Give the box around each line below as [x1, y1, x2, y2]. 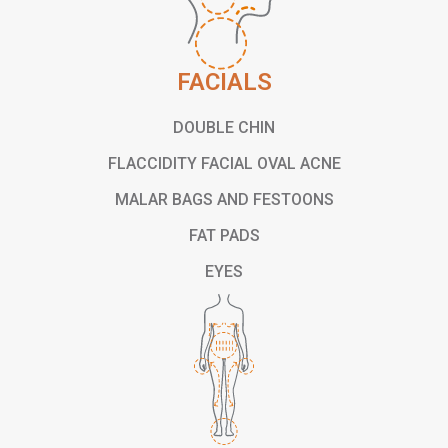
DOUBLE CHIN [173, 117, 275, 137]
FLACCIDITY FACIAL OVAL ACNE [107, 153, 341, 173]
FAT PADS [188, 225, 260, 245]
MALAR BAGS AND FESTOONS [114, 189, 334, 209]
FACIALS [176, 67, 272, 96]
